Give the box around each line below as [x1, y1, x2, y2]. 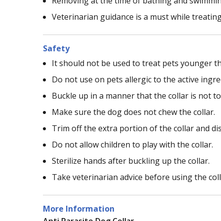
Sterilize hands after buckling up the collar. [52, 155, 210, 167]
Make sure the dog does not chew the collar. [52, 107, 215, 118]
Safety [43, 43, 70, 54]
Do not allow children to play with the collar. [52, 139, 213, 150]
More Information [43, 203, 114, 215]
